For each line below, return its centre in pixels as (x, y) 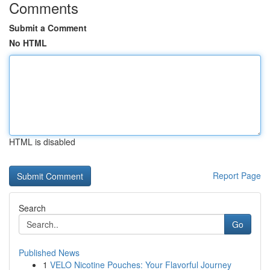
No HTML (28, 43)
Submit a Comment (48, 28)
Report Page (237, 175)
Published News (49, 253)
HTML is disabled (42, 142)
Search (32, 208)
